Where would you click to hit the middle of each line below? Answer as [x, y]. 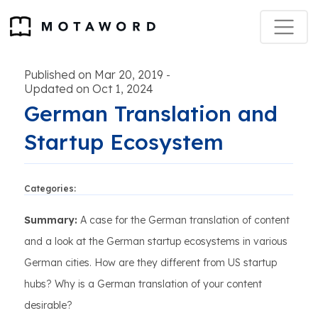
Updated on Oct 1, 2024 [89, 89]
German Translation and [151, 114]
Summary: [51, 220]
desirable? [48, 305]
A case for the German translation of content [183, 220]
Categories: [50, 188]
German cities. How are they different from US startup [150, 263]
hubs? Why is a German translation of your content [143, 284]
